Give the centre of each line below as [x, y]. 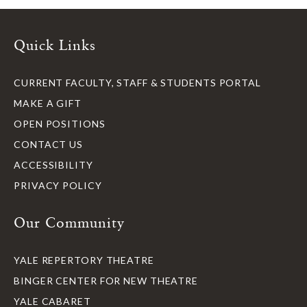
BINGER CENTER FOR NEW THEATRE [106, 281]
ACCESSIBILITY [53, 165]
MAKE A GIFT [48, 103]
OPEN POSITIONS [60, 124]
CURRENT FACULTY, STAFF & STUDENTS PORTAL [137, 83]
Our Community [69, 222]
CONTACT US [48, 144]
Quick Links [55, 45]
